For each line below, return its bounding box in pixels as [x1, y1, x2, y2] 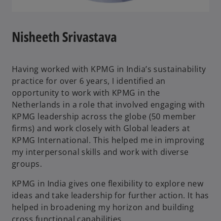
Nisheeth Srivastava [12, 27, 117, 46]
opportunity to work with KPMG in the [12, 87, 160, 98]
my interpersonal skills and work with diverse [12, 146, 189, 157]
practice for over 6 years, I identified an [12, 75, 166, 86]
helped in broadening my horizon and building [12, 201, 194, 213]
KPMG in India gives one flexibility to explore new [12, 178, 204, 189]
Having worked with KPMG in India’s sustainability [12, 63, 206, 74]
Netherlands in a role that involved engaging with [12, 99, 205, 110]
